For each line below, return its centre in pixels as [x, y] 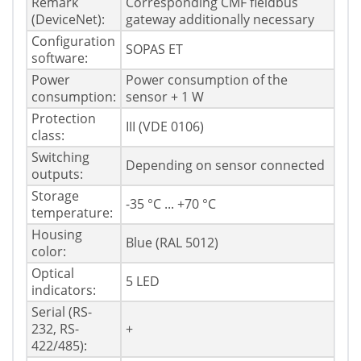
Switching [60, 158]
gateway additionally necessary [220, 20]
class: [48, 136]
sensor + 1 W [165, 97]
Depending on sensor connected [225, 166]
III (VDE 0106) [165, 127]
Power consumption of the [207, 80]
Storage [55, 196]
